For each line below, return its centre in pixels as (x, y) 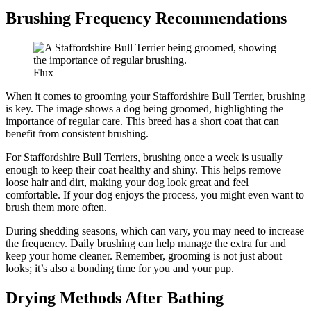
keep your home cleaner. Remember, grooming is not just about (144, 256)
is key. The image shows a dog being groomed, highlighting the (144, 109)
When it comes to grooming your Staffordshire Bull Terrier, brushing (155, 96)
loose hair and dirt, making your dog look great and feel (127, 183)
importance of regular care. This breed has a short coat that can (142, 121)
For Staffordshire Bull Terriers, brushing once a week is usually (144, 158)
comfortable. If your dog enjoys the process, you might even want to (155, 195)
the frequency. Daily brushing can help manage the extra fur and (146, 244)
